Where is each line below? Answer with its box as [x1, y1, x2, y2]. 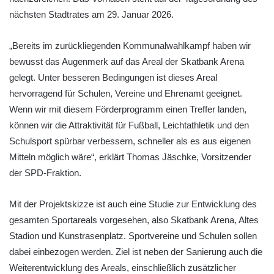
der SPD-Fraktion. [9, 167, 81, 178]
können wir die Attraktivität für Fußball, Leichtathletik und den [9, 119, 249, 130]
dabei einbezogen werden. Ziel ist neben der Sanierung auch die [9, 246, 262, 257]
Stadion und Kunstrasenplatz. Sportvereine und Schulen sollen [9, 230, 257, 241]
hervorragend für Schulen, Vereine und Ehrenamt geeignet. [9, 87, 242, 98]
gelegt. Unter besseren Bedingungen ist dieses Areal [9, 72, 217, 83]
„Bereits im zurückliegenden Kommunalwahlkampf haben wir [9, 40, 251, 51]
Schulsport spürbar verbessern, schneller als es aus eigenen [9, 135, 251, 146]
